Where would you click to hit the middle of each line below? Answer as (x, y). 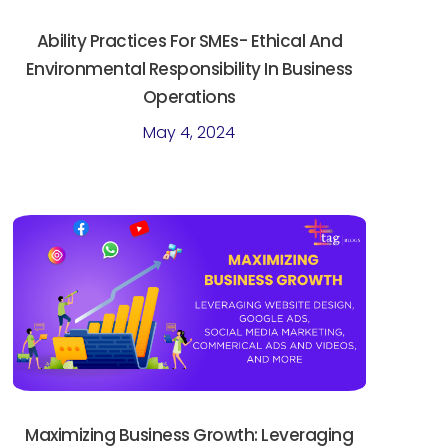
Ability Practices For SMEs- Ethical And (189, 40)
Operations (189, 96)
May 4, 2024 (189, 132)
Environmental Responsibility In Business (189, 68)
